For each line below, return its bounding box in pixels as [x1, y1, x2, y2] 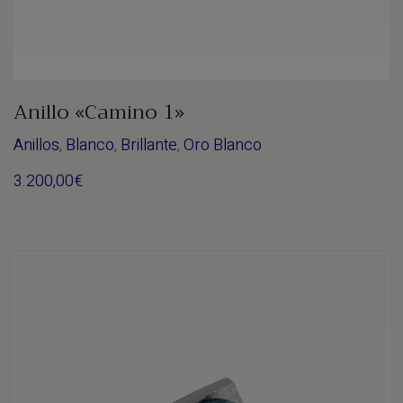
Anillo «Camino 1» [13, 94, 184, 130]
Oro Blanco [184, 133, 262, 157]
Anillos [13, 133, 59, 157]
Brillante [121, 133, 177, 157]
